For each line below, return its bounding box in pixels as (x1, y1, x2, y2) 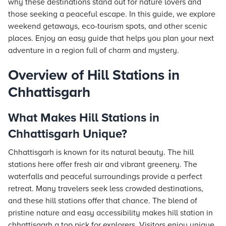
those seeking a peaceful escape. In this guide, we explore (8, 9, 215, 19)
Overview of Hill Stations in (8, 67, 180, 84)
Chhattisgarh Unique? (8, 127, 127, 141)
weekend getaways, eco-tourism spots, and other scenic (8, 21, 207, 31)
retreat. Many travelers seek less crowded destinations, (8, 184, 203, 194)
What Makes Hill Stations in (8, 110, 159, 125)
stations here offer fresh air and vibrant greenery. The (8, 159, 197, 169)
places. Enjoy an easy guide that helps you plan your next (8, 33, 214, 43)
